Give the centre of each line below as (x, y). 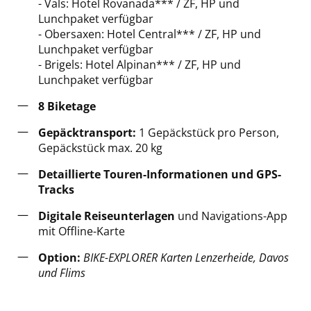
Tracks (56, 189)
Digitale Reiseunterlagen (108, 216)
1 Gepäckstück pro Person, (209, 132)
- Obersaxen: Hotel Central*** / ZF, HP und (150, 34)
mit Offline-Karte (82, 231)
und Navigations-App (233, 216)
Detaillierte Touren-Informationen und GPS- (160, 174)
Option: (61, 257)
